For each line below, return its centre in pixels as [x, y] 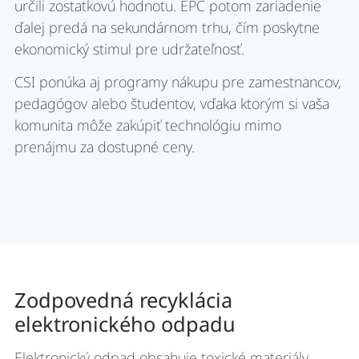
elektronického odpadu [125, 323]
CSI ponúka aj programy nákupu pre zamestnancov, [177, 81]
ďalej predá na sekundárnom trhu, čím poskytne [167, 27]
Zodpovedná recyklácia [123, 299]
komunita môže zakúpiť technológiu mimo [147, 125]
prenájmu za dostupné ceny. [104, 146]
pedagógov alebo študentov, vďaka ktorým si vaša [171, 103]
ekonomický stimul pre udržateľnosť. [129, 48]
